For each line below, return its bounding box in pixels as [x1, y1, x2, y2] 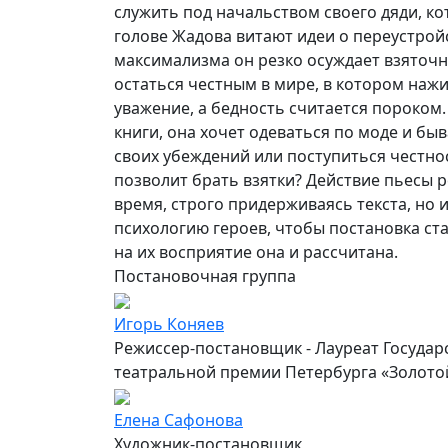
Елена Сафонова [114, 408, 243, 431]
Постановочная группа [114, 264, 296, 287]
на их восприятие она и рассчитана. [114, 240, 398, 263]
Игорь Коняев [114, 312, 224, 335]
